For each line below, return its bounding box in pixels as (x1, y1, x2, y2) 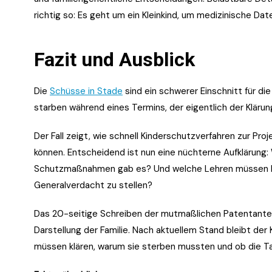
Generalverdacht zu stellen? (34, 178, 152, 191)
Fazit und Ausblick (34, 47, 195, 71)
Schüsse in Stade (50, 84, 123, 97)
